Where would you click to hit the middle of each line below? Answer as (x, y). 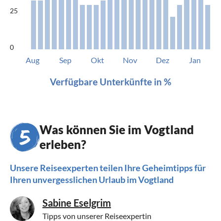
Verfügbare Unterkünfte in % (110, 82)
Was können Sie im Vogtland (117, 130)
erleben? (63, 145)
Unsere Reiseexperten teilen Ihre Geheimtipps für (108, 168)
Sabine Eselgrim (77, 203)
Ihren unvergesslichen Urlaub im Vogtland (92, 180)
